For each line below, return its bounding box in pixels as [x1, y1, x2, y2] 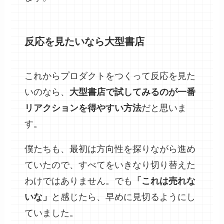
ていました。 [24, 208, 79, 218]
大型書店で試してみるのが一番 [69, 87, 196, 97]
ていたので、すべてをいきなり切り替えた [24, 160, 196, 170]
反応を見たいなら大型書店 [24, 35, 145, 47]
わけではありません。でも [24, 176, 133, 186]
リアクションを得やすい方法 [24, 103, 142, 113]
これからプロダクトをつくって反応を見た [24, 71, 196, 81]
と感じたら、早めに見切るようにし [51, 192, 196, 202]
